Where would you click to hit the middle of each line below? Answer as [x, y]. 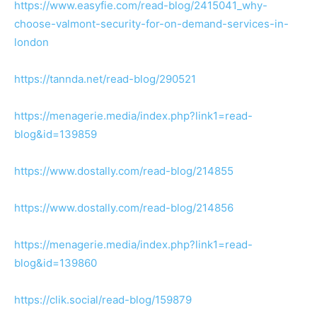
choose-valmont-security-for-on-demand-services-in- [151, 24]
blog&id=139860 [56, 263]
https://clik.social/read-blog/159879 [103, 300]
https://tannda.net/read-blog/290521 [105, 79]
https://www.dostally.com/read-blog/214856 [124, 208]
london [31, 42]
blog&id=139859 [56, 134]
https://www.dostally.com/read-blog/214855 [124, 171]
